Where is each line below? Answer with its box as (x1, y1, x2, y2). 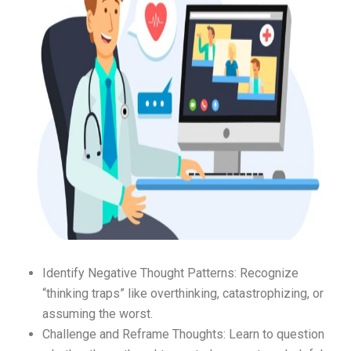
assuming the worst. (42, 306, 153, 322)
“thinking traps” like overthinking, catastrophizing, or (42, 286, 324, 302)
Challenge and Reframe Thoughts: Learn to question (42, 327, 324, 342)
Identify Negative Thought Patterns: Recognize (42, 266, 299, 281)
